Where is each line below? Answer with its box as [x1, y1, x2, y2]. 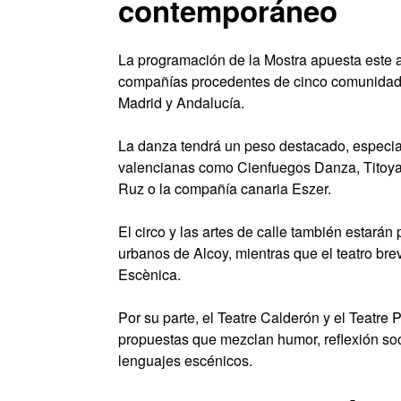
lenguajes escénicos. [118, 349, 252, 371]
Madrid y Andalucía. [118, 91, 244, 113]
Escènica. [118, 263, 181, 285]
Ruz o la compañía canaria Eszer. [118, 177, 331, 199]
